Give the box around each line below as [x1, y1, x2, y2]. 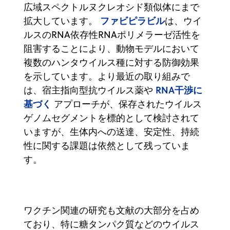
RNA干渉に [156, 83, 202, 97]
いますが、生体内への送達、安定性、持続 [24, 125, 199, 138]
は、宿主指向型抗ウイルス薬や [24, 83, 156, 97]
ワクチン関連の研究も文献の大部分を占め [24, 203, 199, 217]
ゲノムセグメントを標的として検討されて [24, 111, 199, 124]
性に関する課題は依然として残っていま [24, 139, 190, 152]
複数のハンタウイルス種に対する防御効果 [24, 55, 199, 69]
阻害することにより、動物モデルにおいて [24, 42, 199, 55]
